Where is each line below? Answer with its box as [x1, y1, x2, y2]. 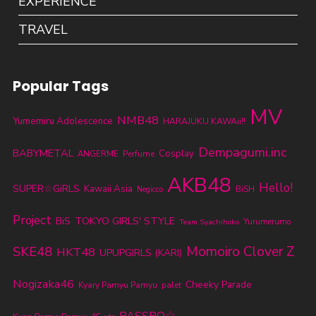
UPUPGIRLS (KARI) [99, 245, 182, 260]
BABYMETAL [12, 145, 73, 160]
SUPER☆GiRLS [12, 181, 80, 195]
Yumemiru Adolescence [12, 114, 113, 128]
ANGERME [77, 147, 119, 159]
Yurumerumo [243, 215, 291, 227]
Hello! [258, 179, 293, 196]
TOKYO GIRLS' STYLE [74, 213, 175, 228]
